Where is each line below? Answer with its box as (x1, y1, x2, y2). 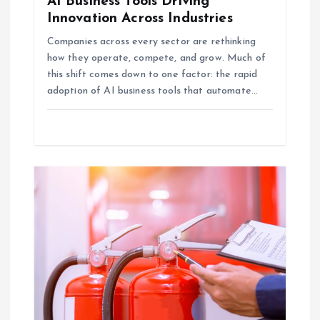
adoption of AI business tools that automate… (46, 85, 258, 96)
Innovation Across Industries (46, 11, 233, 26)
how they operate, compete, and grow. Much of (46, 52, 266, 64)
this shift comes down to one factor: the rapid (46, 69, 258, 80)
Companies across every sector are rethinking (46, 36, 256, 47)
